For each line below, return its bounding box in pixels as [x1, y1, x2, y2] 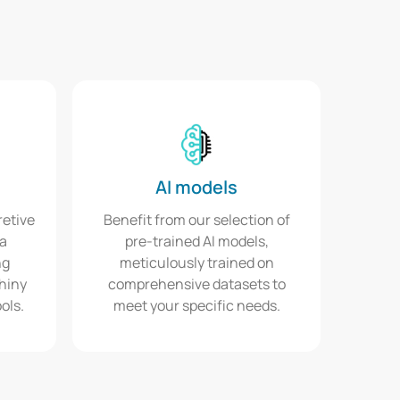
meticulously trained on [119, 253, 274, 273]
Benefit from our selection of [103, 210, 290, 230]
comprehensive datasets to [107, 274, 286, 295]
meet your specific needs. [112, 296, 280, 316]
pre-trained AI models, [124, 231, 269, 252]
